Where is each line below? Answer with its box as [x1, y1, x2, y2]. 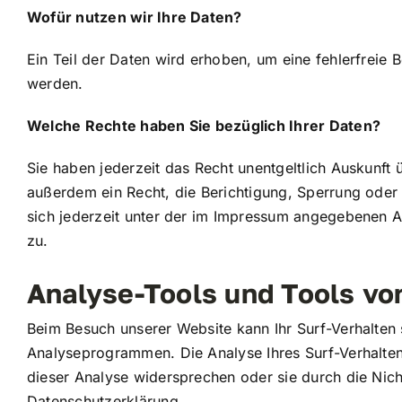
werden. [26, 74, 83, 92]
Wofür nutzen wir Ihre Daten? [26, 7, 242, 26]
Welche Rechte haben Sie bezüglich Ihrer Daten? [26, 116, 380, 135]
